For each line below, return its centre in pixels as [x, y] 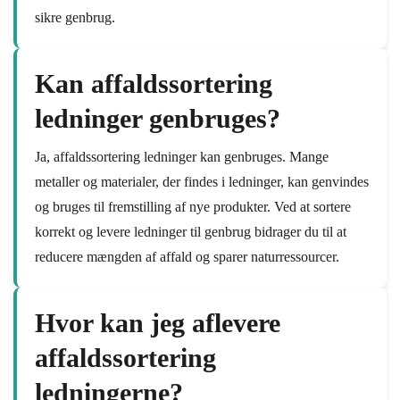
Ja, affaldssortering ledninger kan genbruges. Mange [182, 157]
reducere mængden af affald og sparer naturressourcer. [187, 257]
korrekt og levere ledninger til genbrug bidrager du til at [191, 232]
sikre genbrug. [75, 17]
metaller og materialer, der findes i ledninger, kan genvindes [202, 182]
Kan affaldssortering [154, 83]
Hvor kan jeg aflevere [158, 323]
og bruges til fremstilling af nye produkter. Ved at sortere [193, 207]
